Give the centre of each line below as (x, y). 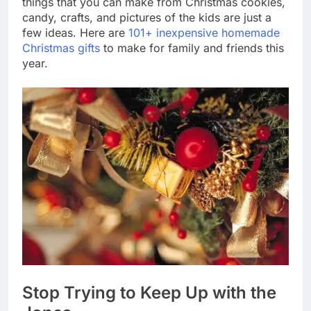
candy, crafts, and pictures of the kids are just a (147, 17)
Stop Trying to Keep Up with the (149, 292)
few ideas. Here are (75, 32)
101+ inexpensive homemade (204, 32)
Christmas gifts (61, 48)
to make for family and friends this (192, 48)
